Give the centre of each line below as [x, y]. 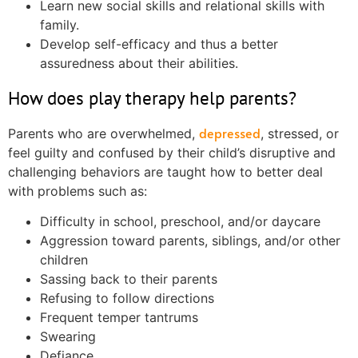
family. [60, 24]
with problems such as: [78, 191]
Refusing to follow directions [127, 298]
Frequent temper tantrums [119, 318]
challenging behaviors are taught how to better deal [165, 171]
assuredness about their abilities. [139, 63]
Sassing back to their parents [129, 279]
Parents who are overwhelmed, [103, 133]
